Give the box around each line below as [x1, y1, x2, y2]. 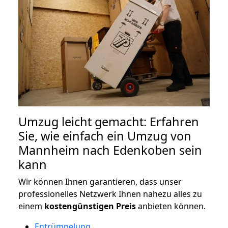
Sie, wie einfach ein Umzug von [18, 127, 191, 144]
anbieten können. [136, 200, 206, 212]
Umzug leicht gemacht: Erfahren [18, 113, 199, 130]
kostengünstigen [44, 200, 114, 212]
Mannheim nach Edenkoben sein [18, 141, 202, 158]
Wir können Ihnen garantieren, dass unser [18, 176, 182, 187]
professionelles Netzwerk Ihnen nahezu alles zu [18, 188, 202, 199]
